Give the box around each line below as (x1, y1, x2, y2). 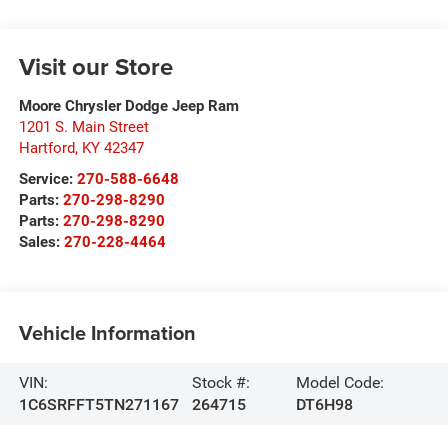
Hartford (18, 138, 75, 157)
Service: (18, 169, 73, 188)
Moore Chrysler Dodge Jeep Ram (18, 96, 239, 115)
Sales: (18, 232, 64, 251)
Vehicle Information (18, 318, 196, 348)
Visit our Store (18, 48, 173, 84)
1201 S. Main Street (18, 117, 149, 136)
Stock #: (191, 372, 250, 392)
